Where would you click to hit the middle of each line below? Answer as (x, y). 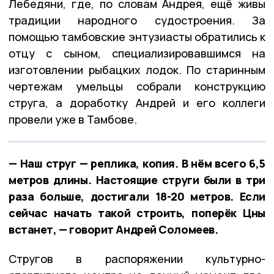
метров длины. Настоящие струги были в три (137, 180)
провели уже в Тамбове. (73, 119)
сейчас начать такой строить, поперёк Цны (137, 213)
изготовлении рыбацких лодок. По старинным (137, 69)
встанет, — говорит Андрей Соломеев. (113, 229)
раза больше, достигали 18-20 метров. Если (137, 196)
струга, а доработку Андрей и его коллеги (137, 102)
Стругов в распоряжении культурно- (137, 258)
